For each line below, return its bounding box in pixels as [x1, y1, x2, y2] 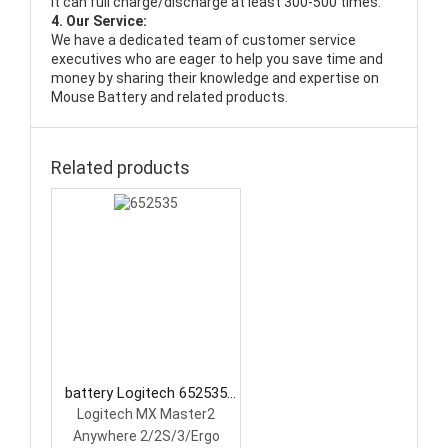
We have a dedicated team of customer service [51, 32, 356, 49]
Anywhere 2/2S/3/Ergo [72, 428, 220, 445]
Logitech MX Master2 [77, 406, 215, 423]
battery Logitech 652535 [65, 384, 227, 403]
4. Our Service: [51, 13, 147, 30]
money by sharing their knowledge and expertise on [51, 70, 379, 87]
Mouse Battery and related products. [51, 89, 288, 106]
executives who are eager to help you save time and [51, 51, 383, 68]
